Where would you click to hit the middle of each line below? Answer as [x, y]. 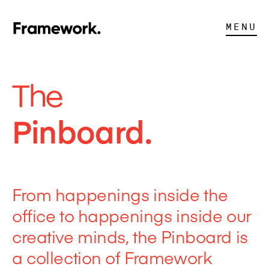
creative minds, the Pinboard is [130, 236]
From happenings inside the [120, 194]
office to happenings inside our [132, 215]
